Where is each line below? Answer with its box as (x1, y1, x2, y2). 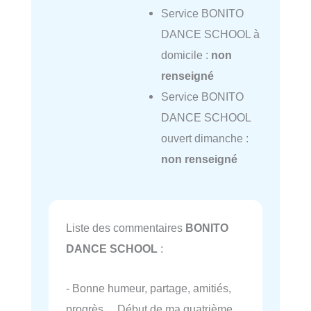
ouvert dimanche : (160, 131, 249, 144)
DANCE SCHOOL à (160, 27, 260, 40)
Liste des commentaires (66, 221, 185, 235)
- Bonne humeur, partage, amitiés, (66, 281, 231, 294)
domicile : (160, 48, 211, 61)
